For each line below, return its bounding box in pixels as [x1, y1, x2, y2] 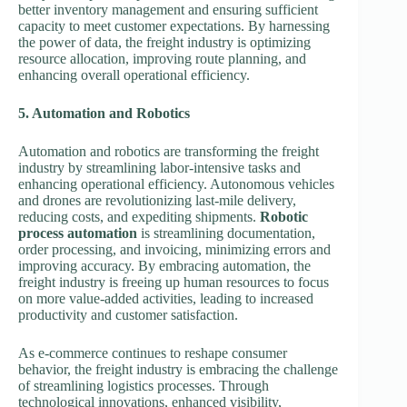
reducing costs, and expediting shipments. [18, 208, 260, 224]
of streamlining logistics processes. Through [18, 377, 269, 393]
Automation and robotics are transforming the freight [18, 143, 319, 159]
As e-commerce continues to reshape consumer [18, 344, 287, 361]
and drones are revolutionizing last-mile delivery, [18, 192, 296, 208]
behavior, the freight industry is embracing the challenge [18, 361, 338, 377]
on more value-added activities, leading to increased [18, 290, 313, 306]
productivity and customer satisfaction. [18, 306, 238, 323]
